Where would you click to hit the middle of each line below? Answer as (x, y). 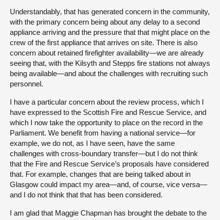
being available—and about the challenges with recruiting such (109, 74)
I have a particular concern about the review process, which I (107, 102)
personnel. (27, 84)
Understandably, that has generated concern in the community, (110, 12)
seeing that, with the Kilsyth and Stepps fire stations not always (110, 63)
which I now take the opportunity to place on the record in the (106, 123)
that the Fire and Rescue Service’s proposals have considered (109, 164)
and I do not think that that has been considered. (86, 195)
